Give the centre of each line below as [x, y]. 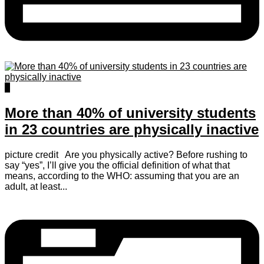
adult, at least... [36, 186]
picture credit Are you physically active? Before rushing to [126, 154]
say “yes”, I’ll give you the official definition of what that [117, 165]
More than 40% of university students [130, 113]
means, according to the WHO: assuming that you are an [122, 176]
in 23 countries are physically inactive [132, 129]
